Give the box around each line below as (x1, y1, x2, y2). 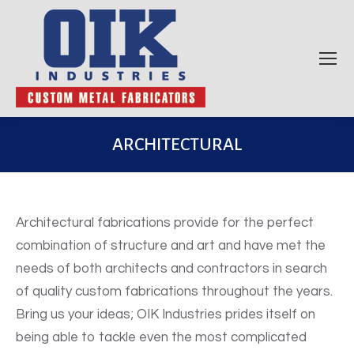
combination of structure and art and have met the (16, 238, 326, 253)
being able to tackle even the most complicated (16, 330, 307, 345)
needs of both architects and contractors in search (16, 261, 327, 276)
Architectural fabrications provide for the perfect (16, 215, 314, 230)
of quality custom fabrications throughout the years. (16, 284, 333, 299)
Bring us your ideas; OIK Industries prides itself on (16, 307, 315, 322)
